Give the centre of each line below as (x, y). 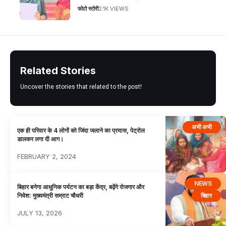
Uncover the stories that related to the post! (81, 87)
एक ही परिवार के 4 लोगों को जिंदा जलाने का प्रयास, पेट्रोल (81, 131)
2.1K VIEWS (114, 8)
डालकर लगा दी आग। (41, 139)
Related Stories (58, 70)
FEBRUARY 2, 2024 (47, 157)
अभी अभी (202, 127)
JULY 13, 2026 (40, 213)
